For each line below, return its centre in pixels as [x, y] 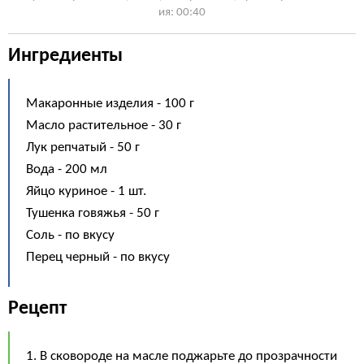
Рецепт [37, 309]
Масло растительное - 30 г [104, 126]
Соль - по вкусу [70, 235]
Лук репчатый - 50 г [83, 147]
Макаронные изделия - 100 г [110, 104]
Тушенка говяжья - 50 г [93, 213]
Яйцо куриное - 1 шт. [86, 191]
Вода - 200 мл [67, 169]
